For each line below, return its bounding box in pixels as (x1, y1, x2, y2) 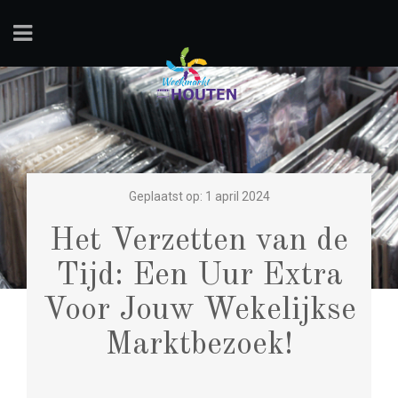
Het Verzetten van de (50, 226, 348, 258)
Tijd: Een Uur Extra (55, 260, 343, 292)
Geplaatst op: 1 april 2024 (128, 189, 270, 203)
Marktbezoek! (105, 330, 293, 362)
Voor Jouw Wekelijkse (42, 295, 356, 327)
